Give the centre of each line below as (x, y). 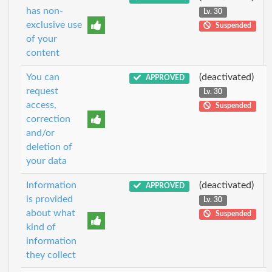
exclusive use (54, 25)
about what (51, 213)
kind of (41, 227)
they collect (51, 255)
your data (46, 161)
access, (41, 105)
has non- (45, 11)
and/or (40, 133)
